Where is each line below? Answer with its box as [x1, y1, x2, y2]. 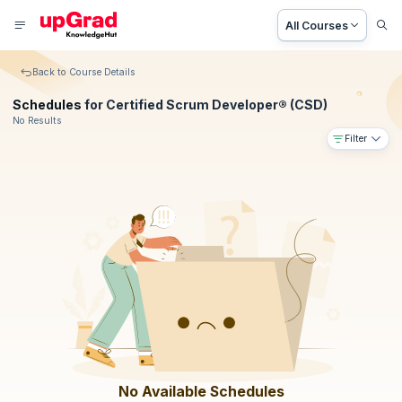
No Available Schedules [118, 382, 284, 400]
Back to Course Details [32, 66, 136, 79]
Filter [345, 132, 368, 144]
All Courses [285, 18, 349, 32]
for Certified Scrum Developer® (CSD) [82, 97, 328, 113]
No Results [13, 115, 62, 127]
